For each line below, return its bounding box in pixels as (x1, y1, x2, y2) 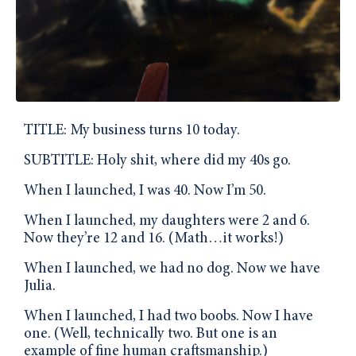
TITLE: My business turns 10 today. (24, 122, 240, 138)
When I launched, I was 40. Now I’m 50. (24, 183, 266, 199)
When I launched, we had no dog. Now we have (24, 261, 320, 277)
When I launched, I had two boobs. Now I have (24, 308, 313, 324)
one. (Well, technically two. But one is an (24, 326, 277, 342)
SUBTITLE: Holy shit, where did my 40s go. (24, 153, 291, 168)
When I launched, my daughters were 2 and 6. (24, 213, 310, 229)
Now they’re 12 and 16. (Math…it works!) (24, 230, 284, 246)
